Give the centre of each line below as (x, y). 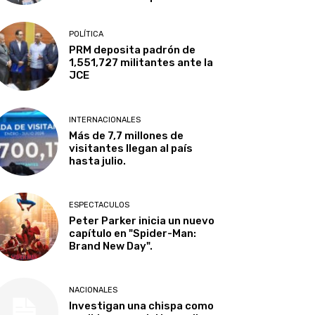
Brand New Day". (111, 246)
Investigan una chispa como (142, 306)
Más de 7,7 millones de (127, 135)
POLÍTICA (86, 34)
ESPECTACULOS (99, 205)
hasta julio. (98, 161)
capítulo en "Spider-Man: (133, 233)
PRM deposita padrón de (133, 50)
